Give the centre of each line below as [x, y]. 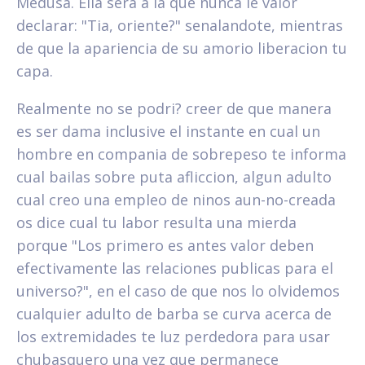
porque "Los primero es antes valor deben [165, 245]
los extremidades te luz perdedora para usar [173, 336]
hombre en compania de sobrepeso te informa [181, 154]
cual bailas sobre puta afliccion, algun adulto [174, 176]
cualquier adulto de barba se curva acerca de [174, 313]
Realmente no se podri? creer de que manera [174, 108]
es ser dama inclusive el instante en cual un [168, 131]
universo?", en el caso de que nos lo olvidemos [178, 290]
